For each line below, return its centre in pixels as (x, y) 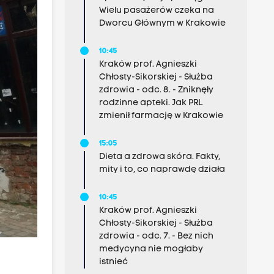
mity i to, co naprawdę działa (162, 170)
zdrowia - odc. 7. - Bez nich (156, 236)
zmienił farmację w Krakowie (161, 116)
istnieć (113, 262)
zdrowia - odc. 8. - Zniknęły (156, 90)
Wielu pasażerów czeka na (156, 11)
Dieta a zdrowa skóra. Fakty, (159, 157)
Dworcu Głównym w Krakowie (162, 24)
